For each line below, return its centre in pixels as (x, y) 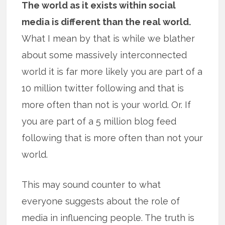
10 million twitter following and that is (103, 88)
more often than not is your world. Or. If (106, 104)
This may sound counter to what (91, 184)
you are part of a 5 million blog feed (99, 121)
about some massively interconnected (104, 55)
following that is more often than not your (113, 138)
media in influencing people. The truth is (108, 217)
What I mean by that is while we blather (108, 38)
